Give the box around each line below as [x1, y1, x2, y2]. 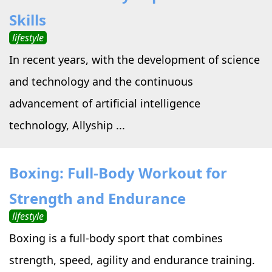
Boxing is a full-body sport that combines [9, 231, 223, 246]
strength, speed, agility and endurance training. [9, 253, 255, 268]
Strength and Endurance [9, 188, 186, 209]
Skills [9, 10, 46, 30]
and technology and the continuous [9, 74, 193, 89]
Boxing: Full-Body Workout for [9, 163, 227, 183]
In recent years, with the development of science [9, 52, 260, 67]
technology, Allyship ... [9, 118, 125, 133]
